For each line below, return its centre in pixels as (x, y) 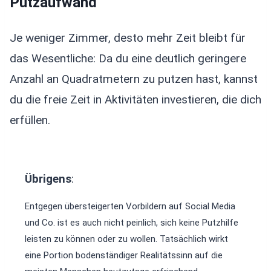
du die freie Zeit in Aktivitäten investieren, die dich (135, 99)
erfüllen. (30, 120)
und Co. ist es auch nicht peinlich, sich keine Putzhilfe (132, 222)
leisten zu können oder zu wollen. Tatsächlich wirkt (126, 239)
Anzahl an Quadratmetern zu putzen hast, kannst (134, 79)
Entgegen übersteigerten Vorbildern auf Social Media (130, 206)
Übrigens (48, 178)
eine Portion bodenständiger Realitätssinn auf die (124, 255)
